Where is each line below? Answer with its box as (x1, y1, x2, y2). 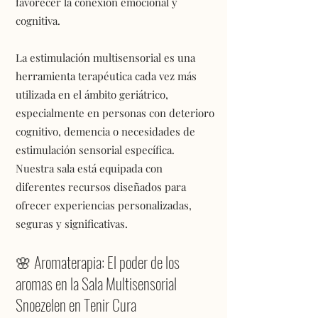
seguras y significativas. (16, 216, 128, 231)
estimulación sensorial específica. (16, 143, 175, 157)
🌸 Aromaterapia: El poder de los (16, 251, 180, 273)
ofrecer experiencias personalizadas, (16, 198, 192, 212)
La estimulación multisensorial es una (16, 50, 195, 65)
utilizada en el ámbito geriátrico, (16, 87, 168, 102)
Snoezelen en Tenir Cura (16, 293, 136, 316)
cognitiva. (16, 13, 60, 28)
